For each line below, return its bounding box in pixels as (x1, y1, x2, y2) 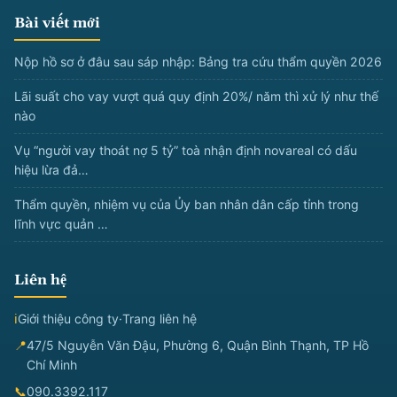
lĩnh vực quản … (14, 215, 108, 231)
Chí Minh (27, 356, 77, 372)
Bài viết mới (14, 13, 100, 32)
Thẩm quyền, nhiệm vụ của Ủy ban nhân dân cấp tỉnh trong (14, 196, 359, 212)
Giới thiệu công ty (18, 310, 119, 326)
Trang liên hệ (122, 310, 197, 326)
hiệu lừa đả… (14, 161, 89, 177)
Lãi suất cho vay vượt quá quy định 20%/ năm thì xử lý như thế (14, 88, 378, 104)
